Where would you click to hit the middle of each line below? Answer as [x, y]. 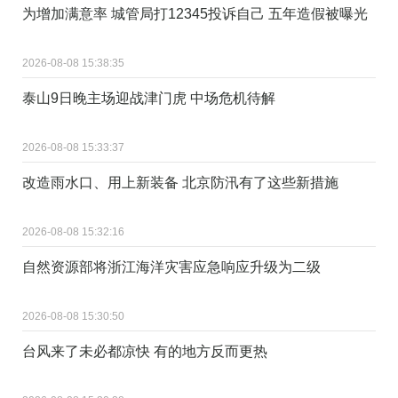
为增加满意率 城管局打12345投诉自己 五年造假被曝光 [195, 13]
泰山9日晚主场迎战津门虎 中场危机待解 [149, 98]
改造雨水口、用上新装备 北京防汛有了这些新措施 [180, 182]
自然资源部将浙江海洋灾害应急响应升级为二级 [171, 267]
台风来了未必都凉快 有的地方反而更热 [145, 351]
